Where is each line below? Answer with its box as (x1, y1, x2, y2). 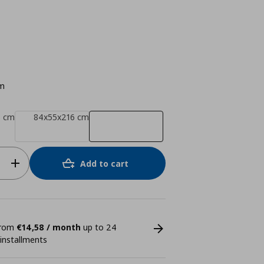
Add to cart (80, 157, 129, 169)
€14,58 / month (16, 222, 81, 233)
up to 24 (80, 222, 117, 233)
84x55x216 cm (33, 111, 89, 123)
